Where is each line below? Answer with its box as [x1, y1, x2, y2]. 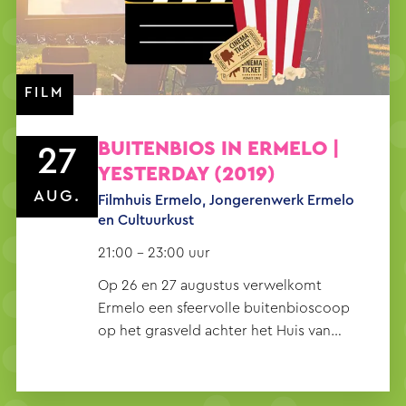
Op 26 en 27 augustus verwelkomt [98, 278, 322, 294]
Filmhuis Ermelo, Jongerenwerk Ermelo [98, 193, 354, 208]
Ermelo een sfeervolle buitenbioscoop [98, 301, 350, 316]
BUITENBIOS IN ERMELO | [98, 138, 339, 159]
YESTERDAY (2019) [98, 163, 275, 184]
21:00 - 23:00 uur [98, 245, 210, 260]
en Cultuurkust [98, 213, 194, 228]
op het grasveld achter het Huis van [98, 324, 331, 339]
